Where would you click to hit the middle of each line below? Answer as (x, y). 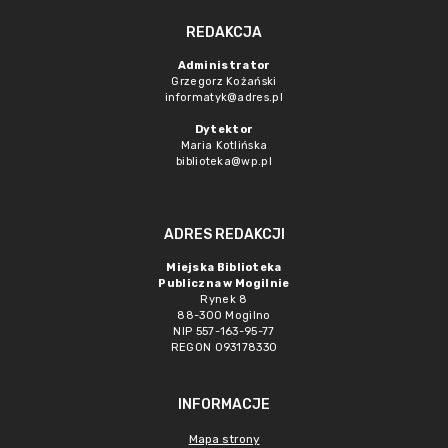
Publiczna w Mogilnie (224, 283)
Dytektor (224, 129)
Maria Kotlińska (224, 145)
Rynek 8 (224, 299)
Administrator (224, 65)
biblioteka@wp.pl (224, 161)
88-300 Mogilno (224, 315)
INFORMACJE (224, 404)
